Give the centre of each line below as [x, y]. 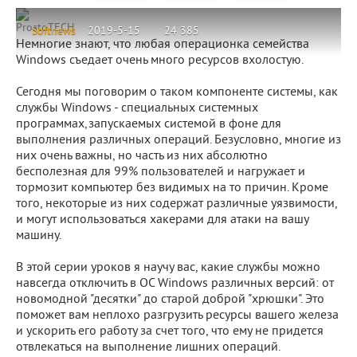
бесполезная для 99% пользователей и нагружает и [161, 172]
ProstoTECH [45, 28]
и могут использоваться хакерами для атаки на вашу [162, 220]
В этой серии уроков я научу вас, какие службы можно [168, 268]
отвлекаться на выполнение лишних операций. [148, 347]
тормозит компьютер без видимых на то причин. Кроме [172, 188]
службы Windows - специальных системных [137, 108]
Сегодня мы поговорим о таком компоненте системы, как [177, 92]
